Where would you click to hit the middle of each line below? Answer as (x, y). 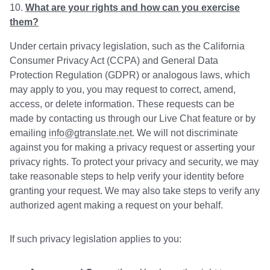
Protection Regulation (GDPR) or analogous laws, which (130, 75)
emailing (29, 133)
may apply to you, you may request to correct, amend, (123, 90)
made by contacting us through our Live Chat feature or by (133, 119)
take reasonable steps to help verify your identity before (127, 177)
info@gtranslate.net (90, 133)
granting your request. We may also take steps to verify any (135, 191)
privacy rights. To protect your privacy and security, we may (134, 162)
